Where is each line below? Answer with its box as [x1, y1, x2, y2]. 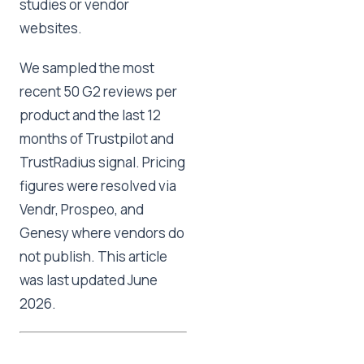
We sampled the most [19, 58, 154, 77]
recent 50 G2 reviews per [19, 82, 177, 101]
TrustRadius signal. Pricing [19, 153, 185, 171]
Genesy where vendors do [19, 223, 184, 242]
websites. [19, 19, 82, 37]
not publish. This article [19, 247, 167, 266]
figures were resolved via [19, 176, 176, 195]
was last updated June [19, 271, 158, 289]
